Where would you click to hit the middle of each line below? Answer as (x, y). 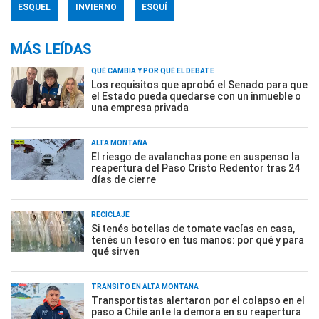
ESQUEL (34, 7)
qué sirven (115, 251)
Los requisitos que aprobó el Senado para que (199, 84)
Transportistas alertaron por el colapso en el (198, 300)
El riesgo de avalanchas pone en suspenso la (195, 156)
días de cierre (124, 179)
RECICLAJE (110, 214)
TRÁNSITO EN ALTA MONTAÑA (145, 286)
